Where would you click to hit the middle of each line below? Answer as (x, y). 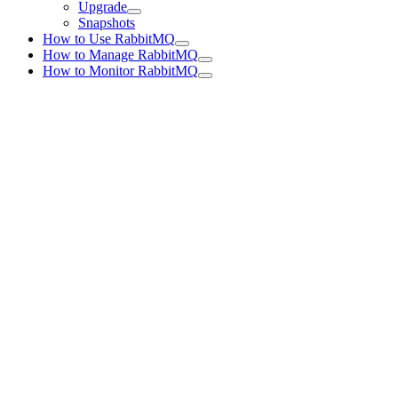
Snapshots (107, 23)
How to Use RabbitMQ (109, 39)
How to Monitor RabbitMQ (120, 71)
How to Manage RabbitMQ (120, 55)
